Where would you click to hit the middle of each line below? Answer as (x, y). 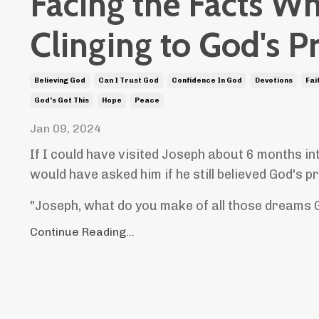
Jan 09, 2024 (66, 128)
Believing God (60, 80)
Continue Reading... (82, 231)
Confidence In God (207, 80)
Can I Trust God (129, 80)
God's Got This (62, 100)
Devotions (274, 80)
